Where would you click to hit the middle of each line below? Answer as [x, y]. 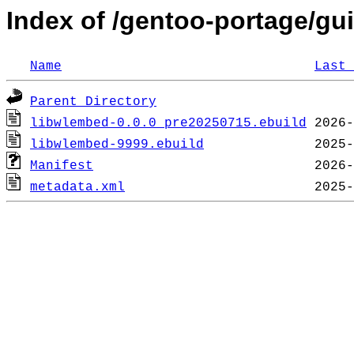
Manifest [62, 166]
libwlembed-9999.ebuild [117, 145]
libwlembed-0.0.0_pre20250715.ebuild [168, 124]
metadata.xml [77, 188]
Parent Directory [93, 102]
